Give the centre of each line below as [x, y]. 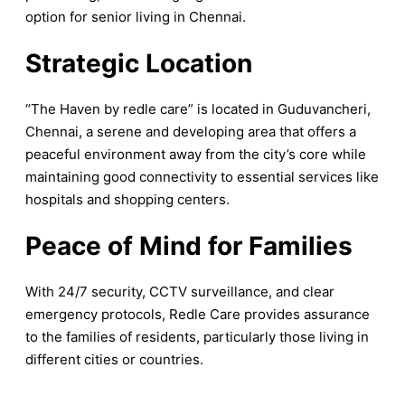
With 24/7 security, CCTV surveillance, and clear [180, 292]
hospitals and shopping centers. [127, 200]
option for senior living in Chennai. [136, 17]
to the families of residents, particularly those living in [197, 337]
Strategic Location [139, 64]
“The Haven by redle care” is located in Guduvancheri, [198, 109]
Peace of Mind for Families [189, 246]
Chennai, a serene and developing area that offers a [191, 132]
